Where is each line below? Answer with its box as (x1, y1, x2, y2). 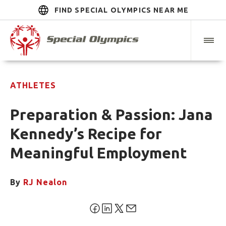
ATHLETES (10, 81, 56, 90)
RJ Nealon (23, 178, 67, 187)
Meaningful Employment (10, 144, 187, 162)
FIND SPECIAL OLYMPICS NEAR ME (54, 6, 189, 14)
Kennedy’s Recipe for (10, 125, 162, 143)
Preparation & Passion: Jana (10, 106, 213, 124)
